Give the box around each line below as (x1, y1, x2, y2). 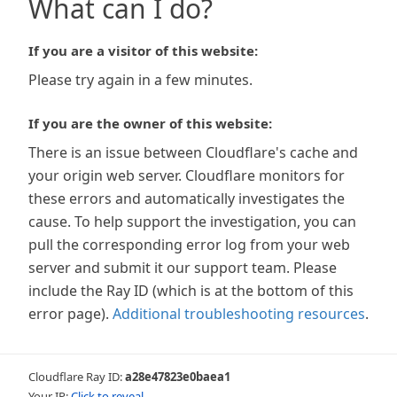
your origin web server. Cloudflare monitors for (28, 166, 345, 185)
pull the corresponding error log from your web (28, 235, 350, 254)
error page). (28, 304, 109, 323)
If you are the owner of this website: (28, 114, 272, 132)
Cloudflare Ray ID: (28, 369, 125, 385)
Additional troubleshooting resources (113, 304, 365, 323)
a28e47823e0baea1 (125, 369, 230, 385)
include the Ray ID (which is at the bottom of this (28, 281, 354, 300)
